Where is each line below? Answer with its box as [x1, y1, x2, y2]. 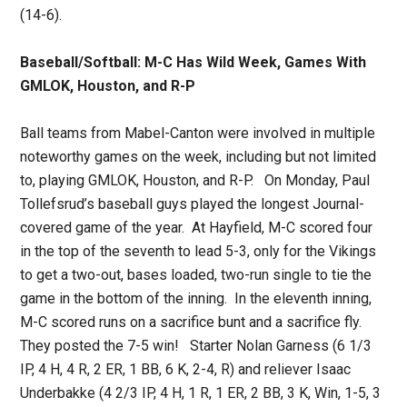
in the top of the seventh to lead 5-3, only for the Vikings [20, 243, 377, 261]
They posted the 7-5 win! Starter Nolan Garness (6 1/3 [20, 337, 372, 355]
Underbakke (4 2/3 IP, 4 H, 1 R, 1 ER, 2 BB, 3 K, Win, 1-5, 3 [20, 384, 382, 402]
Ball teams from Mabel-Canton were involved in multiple [20, 124, 376, 143]
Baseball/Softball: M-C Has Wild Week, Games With [20, 54, 367, 72]
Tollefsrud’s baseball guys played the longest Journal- [20, 195, 365, 213]
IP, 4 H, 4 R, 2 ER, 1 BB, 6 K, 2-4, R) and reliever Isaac [20, 361, 352, 379]
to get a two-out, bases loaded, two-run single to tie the [20, 266, 372, 284]
